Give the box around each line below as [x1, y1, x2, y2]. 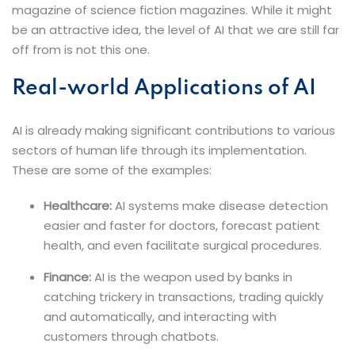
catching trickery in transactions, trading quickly [44, 288, 323, 306]
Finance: [44, 269, 94, 286]
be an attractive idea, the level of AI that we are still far [12, 21, 339, 39]
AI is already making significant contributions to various [12, 122, 335, 139]
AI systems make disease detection [112, 197, 328, 215]
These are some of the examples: [12, 162, 212, 179]
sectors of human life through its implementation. [12, 142, 307, 159]
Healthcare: [44, 197, 112, 215]
